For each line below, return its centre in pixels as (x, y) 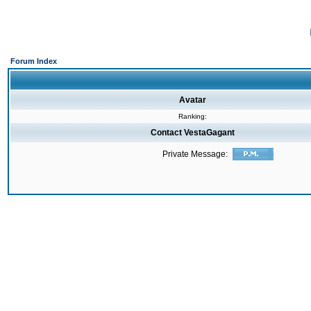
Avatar (193, 100)
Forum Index (34, 61)
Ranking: (192, 116)
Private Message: (195, 154)
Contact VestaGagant (193, 133)
